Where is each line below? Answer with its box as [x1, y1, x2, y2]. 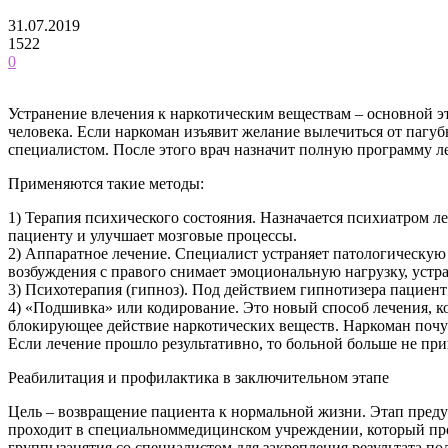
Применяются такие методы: [8, 174, 204, 192]
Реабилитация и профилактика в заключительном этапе [8, 368, 389, 386]
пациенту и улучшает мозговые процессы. [8, 226, 297, 244]
